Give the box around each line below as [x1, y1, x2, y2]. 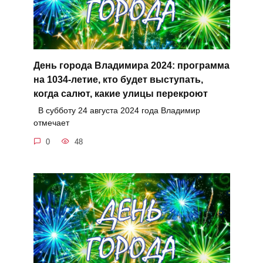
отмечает [33, 118, 69, 128]
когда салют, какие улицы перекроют [33, 89, 208, 99]
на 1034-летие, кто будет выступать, [33, 75, 203, 85]
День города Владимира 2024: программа [33, 60, 230, 71]
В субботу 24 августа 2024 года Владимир [33, 106, 200, 116]
